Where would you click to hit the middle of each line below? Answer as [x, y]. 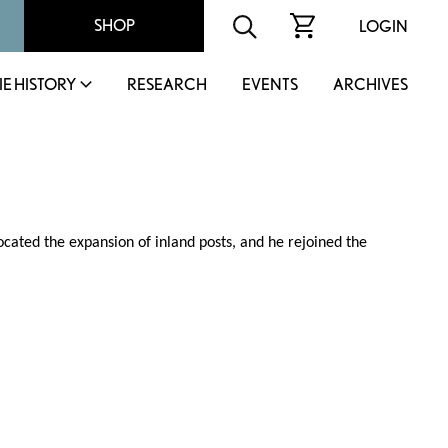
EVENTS [270, 84]
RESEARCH [167, 84]
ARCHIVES [370, 84]
